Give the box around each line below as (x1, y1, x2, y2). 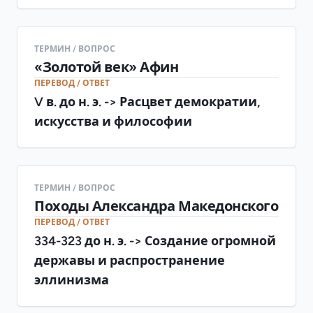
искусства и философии (34, 115, 192, 127)
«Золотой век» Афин (34, 59, 178, 74)
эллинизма (34, 273, 109, 286)
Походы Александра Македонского (34, 198, 278, 213)
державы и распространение (34, 254, 225, 266)
